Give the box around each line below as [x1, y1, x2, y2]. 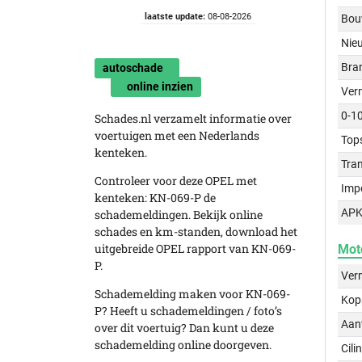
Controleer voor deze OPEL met [95, 173, 257, 188]
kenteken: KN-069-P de [95, 190, 216, 205]
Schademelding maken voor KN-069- [95, 286, 290, 301]
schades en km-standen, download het [95, 224, 297, 239]
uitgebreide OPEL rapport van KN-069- [95, 241, 296, 256]
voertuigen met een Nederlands [95, 128, 259, 143]
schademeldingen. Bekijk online [95, 207, 263, 222]
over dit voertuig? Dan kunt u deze [95, 320, 274, 335]
